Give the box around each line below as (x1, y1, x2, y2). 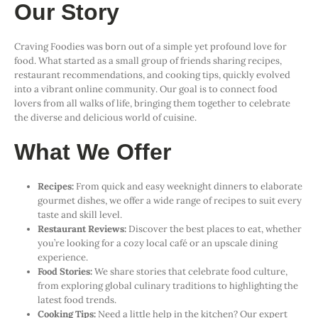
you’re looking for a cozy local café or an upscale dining (37, 236, 278, 249)
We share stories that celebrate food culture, (92, 265, 287, 278)
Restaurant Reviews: (37, 222, 126, 235)
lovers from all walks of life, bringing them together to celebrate (14, 97, 290, 109)
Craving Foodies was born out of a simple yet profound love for (14, 40, 287, 53)
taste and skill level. (37, 208, 122, 221)
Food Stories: (37, 265, 92, 278)
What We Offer (14, 139, 171, 165)
